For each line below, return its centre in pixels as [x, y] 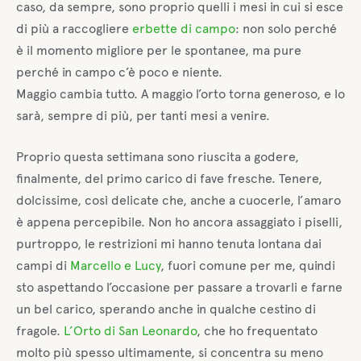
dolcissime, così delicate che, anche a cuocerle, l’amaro [178, 201]
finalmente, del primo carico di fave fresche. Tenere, [169, 179]
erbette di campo [184, 28]
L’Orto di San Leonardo [130, 331]
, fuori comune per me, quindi [248, 266]
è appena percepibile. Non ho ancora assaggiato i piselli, [179, 222]
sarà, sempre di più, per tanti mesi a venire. [143, 115]
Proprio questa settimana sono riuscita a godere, [158, 157]
